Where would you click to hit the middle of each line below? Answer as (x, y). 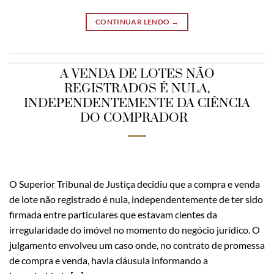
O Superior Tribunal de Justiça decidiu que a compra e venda (135, 184)
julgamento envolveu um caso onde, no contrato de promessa (137, 245)
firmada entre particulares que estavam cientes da (113, 215)
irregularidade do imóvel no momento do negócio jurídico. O (135, 230)
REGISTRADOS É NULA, (137, 89)
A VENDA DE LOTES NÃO (137, 74)
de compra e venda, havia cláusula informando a (109, 261)
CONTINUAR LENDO (133, 21)
